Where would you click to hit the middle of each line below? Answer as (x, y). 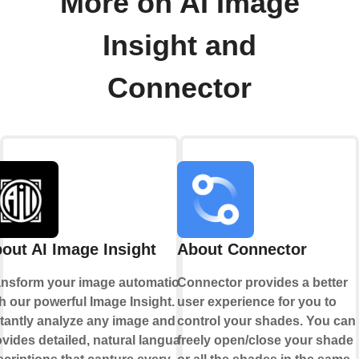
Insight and (179, 46)
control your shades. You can (266, 321)
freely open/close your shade (265, 341)
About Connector (242, 250)
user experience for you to (257, 302)
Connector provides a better (262, 283)
